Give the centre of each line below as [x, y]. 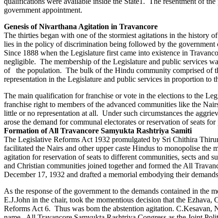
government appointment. [43, 10]
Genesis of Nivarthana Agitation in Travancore [81, 26]
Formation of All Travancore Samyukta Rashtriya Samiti [98, 130]
